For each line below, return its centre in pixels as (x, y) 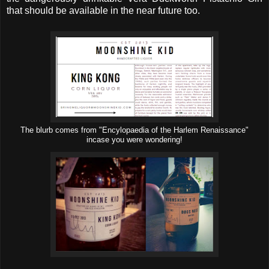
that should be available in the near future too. (103, 11)
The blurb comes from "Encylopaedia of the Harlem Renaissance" (134, 131)
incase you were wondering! (134, 140)
